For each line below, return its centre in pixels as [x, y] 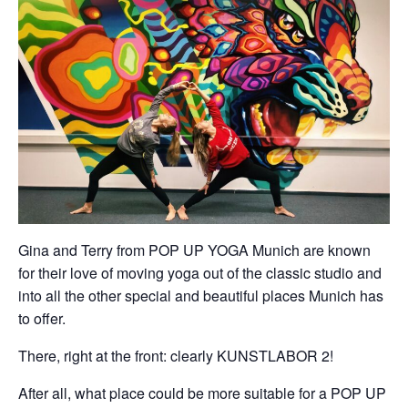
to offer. [42, 318]
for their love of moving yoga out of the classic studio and [200, 272]
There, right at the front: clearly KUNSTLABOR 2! [176, 355]
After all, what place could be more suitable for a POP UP [202, 393]
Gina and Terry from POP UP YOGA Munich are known [194, 250]
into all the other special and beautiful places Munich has [201, 295]
